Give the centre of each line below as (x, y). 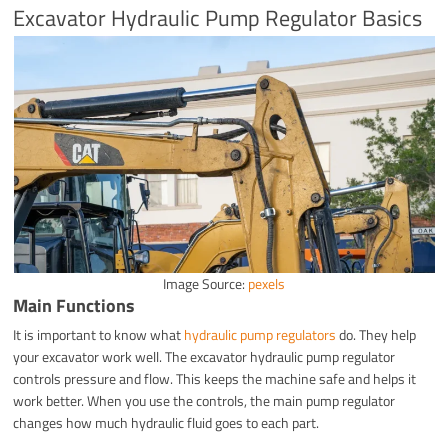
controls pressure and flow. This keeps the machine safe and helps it (215, 378)
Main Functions (74, 305)
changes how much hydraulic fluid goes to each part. (166, 422)
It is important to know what (99, 334)
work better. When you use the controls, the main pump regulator (204, 400)
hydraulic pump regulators (260, 334)
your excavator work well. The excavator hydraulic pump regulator (204, 356)
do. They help (376, 334)
